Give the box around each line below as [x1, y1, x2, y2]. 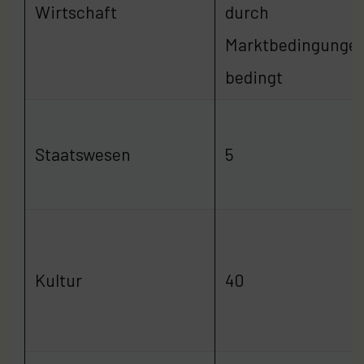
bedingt [225, 66, 283, 87]
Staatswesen [35, 143, 131, 164]
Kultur [35, 269, 82, 290]
